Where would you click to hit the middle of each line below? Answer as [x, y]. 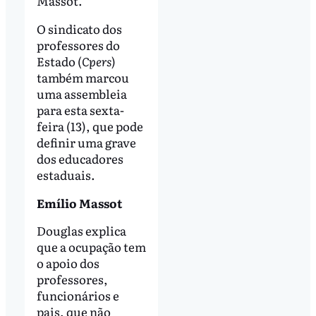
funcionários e [78, 296]
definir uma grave [86, 142]
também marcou [83, 77]
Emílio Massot [79, 202]
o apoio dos [68, 263]
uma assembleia [81, 93]
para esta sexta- [80, 109]
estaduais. [66, 174]
